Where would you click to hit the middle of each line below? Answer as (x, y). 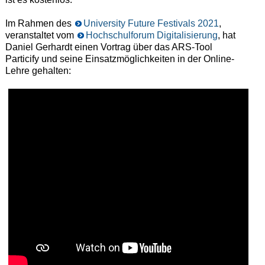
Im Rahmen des (39, 24)
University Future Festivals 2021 (151, 24)
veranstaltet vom (41, 35)
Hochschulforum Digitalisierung (151, 35)
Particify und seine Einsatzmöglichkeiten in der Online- (119, 59)
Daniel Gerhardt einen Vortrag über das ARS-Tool (109, 47)
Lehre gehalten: (38, 71)
